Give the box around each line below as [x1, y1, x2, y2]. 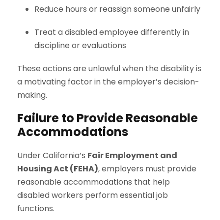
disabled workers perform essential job [17, 189, 168, 201]
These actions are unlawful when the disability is [17, 62, 201, 74]
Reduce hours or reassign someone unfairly [34, 3, 200, 15]
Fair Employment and [87, 149, 177, 161]
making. [17, 89, 47, 101]
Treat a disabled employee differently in [34, 26, 189, 38]
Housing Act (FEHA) [17, 163, 98, 174]
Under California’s [17, 149, 87, 161]
